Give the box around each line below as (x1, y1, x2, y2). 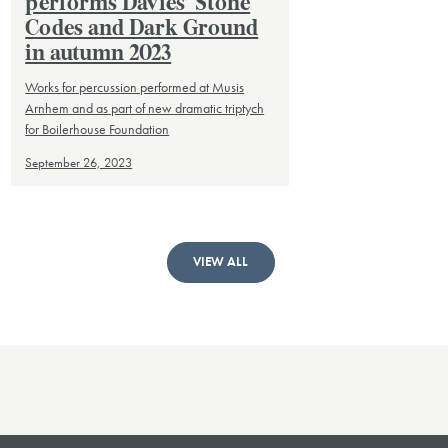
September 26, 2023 (25, 155, 133, 172)
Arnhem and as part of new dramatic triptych (25, 99, 265, 118)
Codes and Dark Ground (25, 18, 259, 40)
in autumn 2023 (25, 43, 172, 65)
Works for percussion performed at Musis (25, 78, 245, 97)
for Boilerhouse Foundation (25, 120, 170, 139)
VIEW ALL (193, 254, 249, 271)
